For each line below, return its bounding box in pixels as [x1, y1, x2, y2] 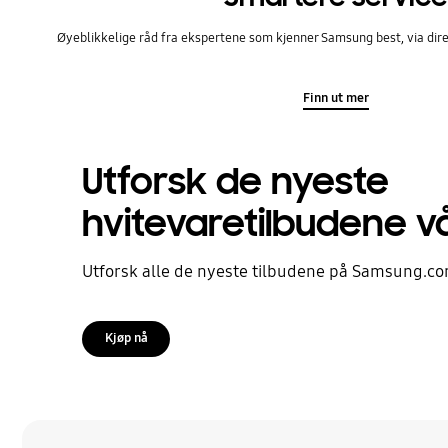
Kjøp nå [104, 330, 148, 347]
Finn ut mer [303, 90, 369, 107]
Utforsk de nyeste [82, 159, 390, 206]
